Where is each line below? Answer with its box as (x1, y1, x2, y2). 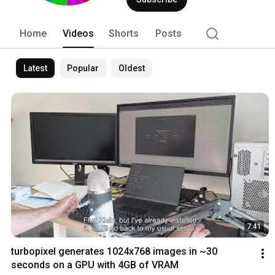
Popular (67, 63, 99, 73)
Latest (23, 63, 47, 73)
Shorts (109, 27, 139, 39)
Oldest (118, 63, 145, 73)
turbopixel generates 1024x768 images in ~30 (11, 246, 217, 258)
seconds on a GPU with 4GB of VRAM (11, 259, 179, 271)
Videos (63, 27, 94, 39)
